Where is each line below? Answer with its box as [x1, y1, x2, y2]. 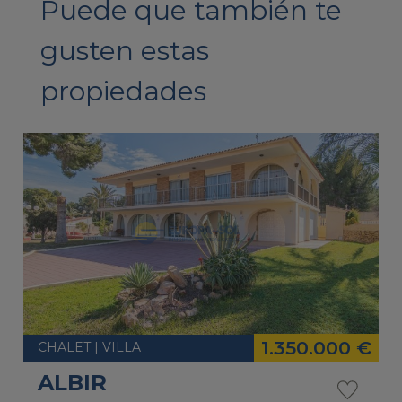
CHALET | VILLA [38, 339, 141, 356]
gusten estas [39, 34, 209, 68]
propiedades [39, 74, 206, 109]
